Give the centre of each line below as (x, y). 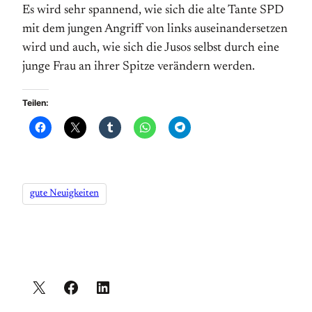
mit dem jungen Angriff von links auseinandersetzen (155, 29)
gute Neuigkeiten (64, 194)
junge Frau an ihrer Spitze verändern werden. (139, 67)
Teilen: (36, 103)
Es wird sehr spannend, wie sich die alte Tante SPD (153, 10)
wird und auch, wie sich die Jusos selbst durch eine (151, 48)
